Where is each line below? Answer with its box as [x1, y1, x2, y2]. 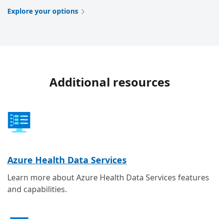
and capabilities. [7, 184, 67, 195]
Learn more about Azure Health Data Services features [7, 172, 209, 183]
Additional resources [49, 73, 170, 90]
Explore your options [7, 6, 78, 16]
